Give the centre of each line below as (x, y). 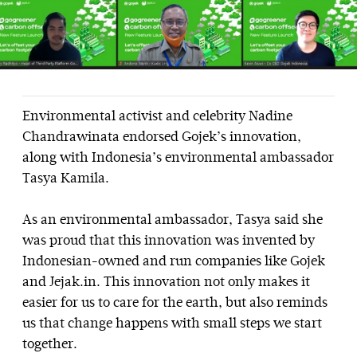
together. (50, 345)
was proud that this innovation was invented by (169, 241)
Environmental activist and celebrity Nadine (157, 117)
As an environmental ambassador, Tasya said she (173, 221)
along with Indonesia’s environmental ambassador (178, 159)
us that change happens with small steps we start (172, 324)
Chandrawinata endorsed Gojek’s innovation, (162, 138)
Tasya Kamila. (66, 179)
